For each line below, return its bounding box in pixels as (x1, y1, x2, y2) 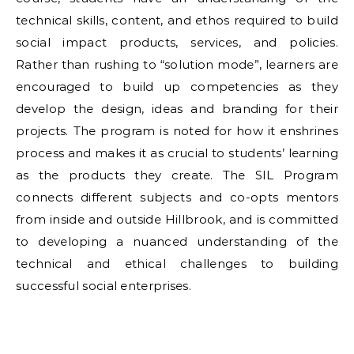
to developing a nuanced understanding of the (16, 234, 338, 249)
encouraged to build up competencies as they (16, 79, 338, 94)
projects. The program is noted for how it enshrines (16, 123, 338, 138)
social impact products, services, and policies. (16, 35, 338, 50)
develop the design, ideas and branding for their (16, 101, 338, 116)
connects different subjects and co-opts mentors (16, 190, 338, 205)
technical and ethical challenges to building (16, 256, 338, 271)
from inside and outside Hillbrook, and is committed (16, 212, 338, 227)
